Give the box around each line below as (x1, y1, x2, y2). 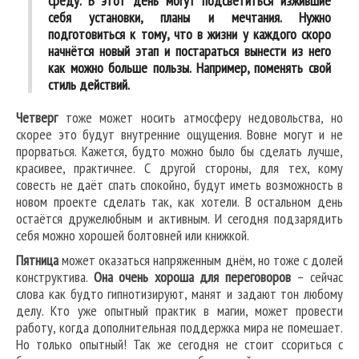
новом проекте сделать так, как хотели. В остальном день (16, 192, 343, 212)
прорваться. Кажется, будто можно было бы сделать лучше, (16, 142, 343, 161)
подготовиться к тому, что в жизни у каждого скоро (48, 25, 331, 44)
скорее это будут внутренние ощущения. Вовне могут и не (16, 125, 343, 144)
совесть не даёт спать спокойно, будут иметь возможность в (16, 175, 343, 195)
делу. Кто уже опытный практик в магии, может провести (16, 301, 343, 321)
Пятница (16, 251, 58, 270)
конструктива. (16, 268, 94, 287)
